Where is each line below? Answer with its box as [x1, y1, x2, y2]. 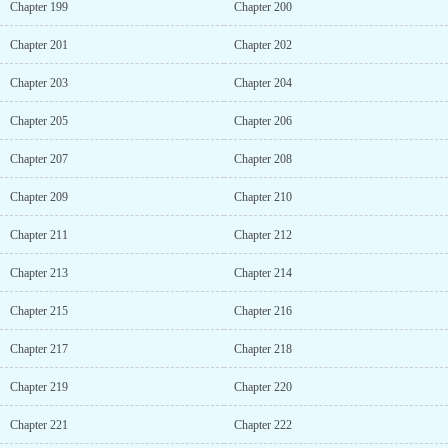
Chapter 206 [234, 114, 292, 128]
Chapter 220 [234, 380, 292, 394]
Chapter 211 [10, 228, 68, 242]
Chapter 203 [10, 76, 68, 90]
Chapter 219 [10, 380, 68, 394]
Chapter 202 [234, 38, 292, 52]
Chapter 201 [10, 38, 68, 52]
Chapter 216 [234, 304, 292, 318]
